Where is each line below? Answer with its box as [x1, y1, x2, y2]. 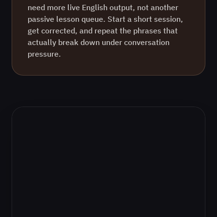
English [82, 2, 108, 12]
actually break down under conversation [28, 37, 170, 47]
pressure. [28, 49, 61, 59]
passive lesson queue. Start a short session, [28, 14, 183, 24]
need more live [28, 2, 82, 12]
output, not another [108, 2, 178, 12]
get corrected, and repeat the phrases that [28, 26, 178, 35]
